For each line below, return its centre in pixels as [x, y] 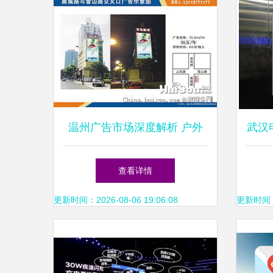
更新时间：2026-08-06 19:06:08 [116, 200]
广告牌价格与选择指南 [135, 164]
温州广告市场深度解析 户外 [135, 127]
